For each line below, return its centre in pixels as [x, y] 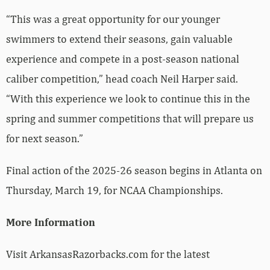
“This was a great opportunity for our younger [113, 19]
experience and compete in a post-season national [123, 59]
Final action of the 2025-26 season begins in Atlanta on [134, 171]
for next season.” [45, 139]
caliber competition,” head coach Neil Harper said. [122, 79]
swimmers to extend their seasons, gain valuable [119, 39]
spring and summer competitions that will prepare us [130, 119]
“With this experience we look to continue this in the [128, 99]
